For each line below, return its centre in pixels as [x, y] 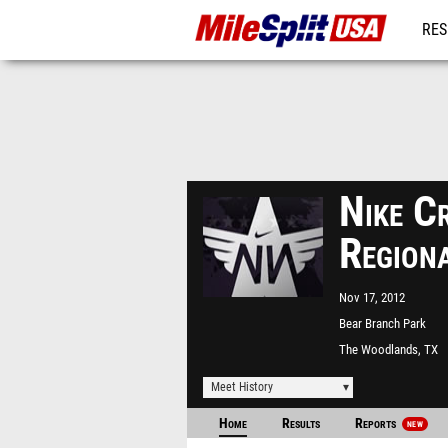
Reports [377, 423]
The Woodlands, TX [388, 349]
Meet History [242, 387]
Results [301, 423]
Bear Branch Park [382, 323]
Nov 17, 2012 [372, 297]
